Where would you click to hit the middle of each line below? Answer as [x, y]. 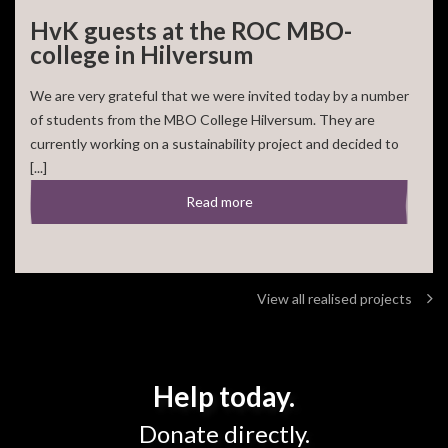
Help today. [224, 396]
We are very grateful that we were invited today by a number [219, 96]
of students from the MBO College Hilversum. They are [202, 120]
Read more [219, 202]
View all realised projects [334, 299]
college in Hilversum [141, 55]
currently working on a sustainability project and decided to [214, 144]
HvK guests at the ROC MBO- [191, 31]
